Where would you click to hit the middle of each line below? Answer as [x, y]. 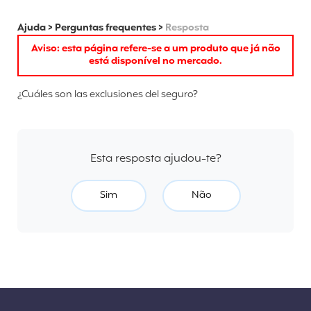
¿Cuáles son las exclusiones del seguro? [108, 94]
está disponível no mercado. [155, 61]
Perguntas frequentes [106, 28]
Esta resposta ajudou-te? [155, 159]
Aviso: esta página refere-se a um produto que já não [155, 49]
